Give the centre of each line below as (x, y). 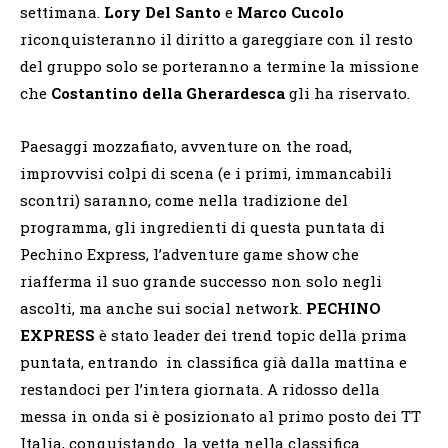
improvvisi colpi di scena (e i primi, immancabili (206, 172)
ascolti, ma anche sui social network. (163, 307)
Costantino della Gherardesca (168, 92)
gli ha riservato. (347, 92)
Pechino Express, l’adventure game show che (189, 253)
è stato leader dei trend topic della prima (251, 334)
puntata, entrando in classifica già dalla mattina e (213, 361)
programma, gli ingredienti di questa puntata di (202, 226)
